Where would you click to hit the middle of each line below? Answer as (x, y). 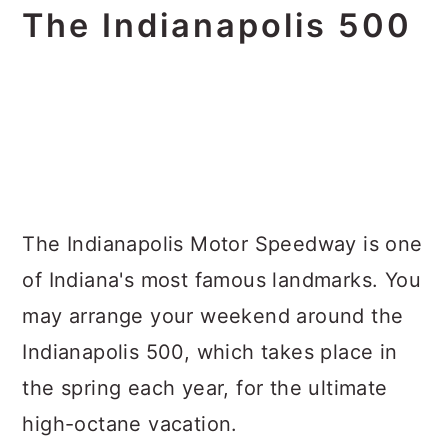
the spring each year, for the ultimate (205, 388)
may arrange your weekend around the (213, 316)
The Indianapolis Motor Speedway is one (222, 244)
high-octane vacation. (130, 424)
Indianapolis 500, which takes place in (210, 352)
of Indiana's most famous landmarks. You (221, 280)
